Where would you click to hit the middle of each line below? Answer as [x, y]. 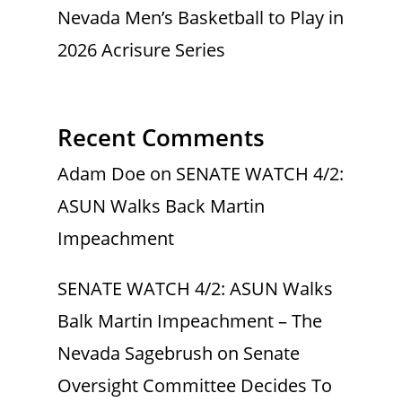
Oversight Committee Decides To [195, 386]
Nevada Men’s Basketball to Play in [201, 18]
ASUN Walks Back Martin [161, 206]
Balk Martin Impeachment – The [190, 321]
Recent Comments [161, 138]
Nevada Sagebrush [135, 354]
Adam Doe [101, 174]
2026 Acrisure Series [141, 50]
